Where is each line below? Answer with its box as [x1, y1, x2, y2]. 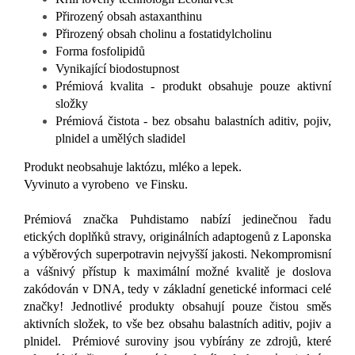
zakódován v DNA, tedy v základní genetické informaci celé [24, 282, 331, 296]
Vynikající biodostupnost [55, 62, 179, 76]
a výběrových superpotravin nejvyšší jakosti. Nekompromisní [24, 247, 331, 261]
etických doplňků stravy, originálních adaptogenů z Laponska [24, 230, 331, 244]
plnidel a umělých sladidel [55, 132, 185, 146]
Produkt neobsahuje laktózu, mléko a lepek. [24, 160, 242, 174]
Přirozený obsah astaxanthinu [55, 10, 202, 24]
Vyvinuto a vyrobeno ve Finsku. [24, 177, 188, 192]
